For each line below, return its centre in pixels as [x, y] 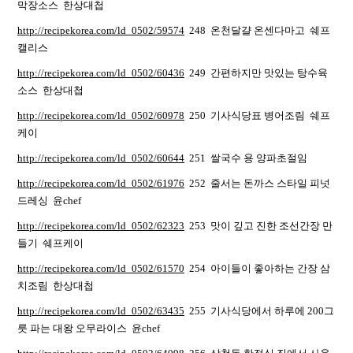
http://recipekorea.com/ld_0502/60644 [101, 158]
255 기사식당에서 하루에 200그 [259, 311]
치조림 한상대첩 [57, 286]
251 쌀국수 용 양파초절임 [247, 158]
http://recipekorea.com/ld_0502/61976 [101, 183]
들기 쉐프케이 [52, 243]
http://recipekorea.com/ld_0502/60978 [101, 115]
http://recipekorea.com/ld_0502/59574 [101, 30]
